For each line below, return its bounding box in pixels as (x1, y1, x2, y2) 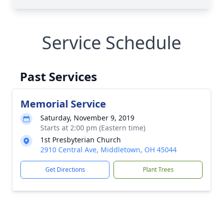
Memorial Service (20, 97, 106, 111)
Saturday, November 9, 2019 (40, 113, 134, 122)
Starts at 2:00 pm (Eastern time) (40, 123, 145, 132)
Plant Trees (142, 165, 174, 174)
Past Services (20, 68, 97, 85)
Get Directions (45, 165, 85, 174)
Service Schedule (42, 30, 181, 55)
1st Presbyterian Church (40, 135, 121, 144)
